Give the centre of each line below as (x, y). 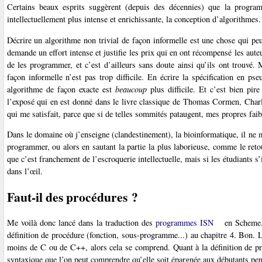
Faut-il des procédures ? (72, 196)
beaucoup (131, 89)
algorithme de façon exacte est (61, 89)
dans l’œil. (25, 171)
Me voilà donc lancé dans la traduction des (81, 222)
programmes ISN (185, 222)
